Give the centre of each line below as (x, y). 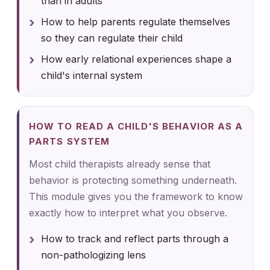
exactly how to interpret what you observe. (128, 212)
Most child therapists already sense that (120, 164)
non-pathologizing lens (94, 255)
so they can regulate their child (112, 38)
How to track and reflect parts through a (135, 238)
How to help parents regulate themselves (136, 21)
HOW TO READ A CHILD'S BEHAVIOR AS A (136, 126)
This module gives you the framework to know (136, 196)
